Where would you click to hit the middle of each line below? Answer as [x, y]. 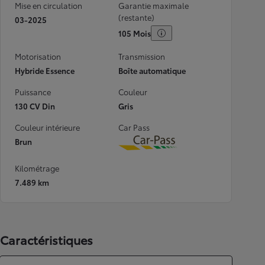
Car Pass [134, 127]
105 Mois [135, 33]
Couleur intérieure [47, 127]
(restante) [136, 17]
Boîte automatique [152, 70]
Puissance [33, 92]
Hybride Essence [45, 70]
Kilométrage [37, 168]
